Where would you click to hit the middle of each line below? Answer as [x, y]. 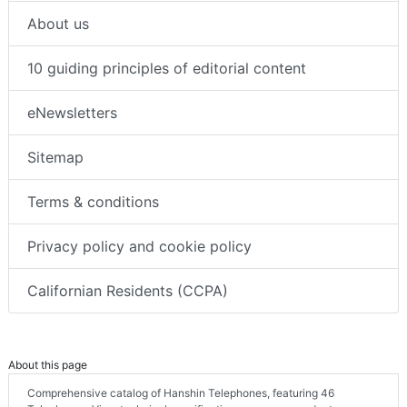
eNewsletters [72, 113]
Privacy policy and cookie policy [139, 247]
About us [58, 24]
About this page [48, 365]
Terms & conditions [93, 202]
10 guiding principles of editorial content [167, 69]
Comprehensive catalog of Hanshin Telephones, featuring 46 [181, 393]
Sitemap [55, 158]
